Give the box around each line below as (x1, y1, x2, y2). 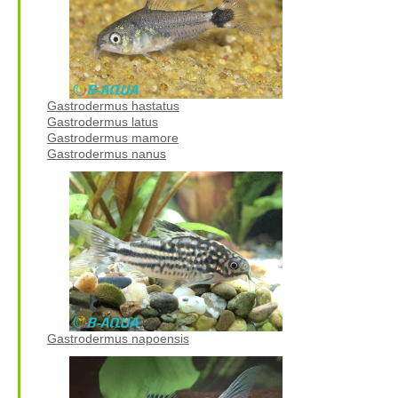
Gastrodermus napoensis (46, 330, 189, 346)
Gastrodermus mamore (46, 130, 179, 145)
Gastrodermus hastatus (46, 98, 179, 113)
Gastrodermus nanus (46, 146, 166, 161)
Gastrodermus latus (46, 114, 158, 129)
